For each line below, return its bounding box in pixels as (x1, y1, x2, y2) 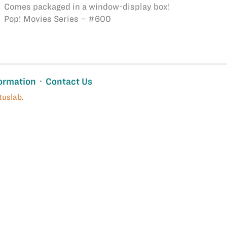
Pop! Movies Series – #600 (4, 14, 111, 23)
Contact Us (46, 77, 93, 86)
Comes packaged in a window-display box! (4, 2, 170, 11)
